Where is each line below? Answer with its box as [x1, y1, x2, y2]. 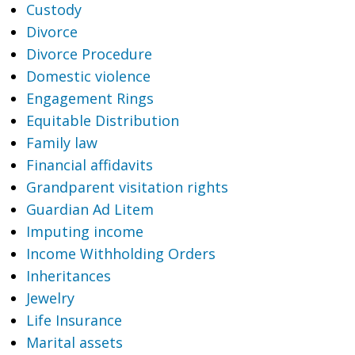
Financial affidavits [25, 155, 153, 174]
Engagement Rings [25, 89, 154, 108]
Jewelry [25, 288, 74, 307]
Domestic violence [25, 67, 151, 86]
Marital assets [25, 333, 123, 352]
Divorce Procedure [25, 44, 152, 63]
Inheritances [25, 266, 111, 285]
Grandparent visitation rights [25, 177, 228, 197]
